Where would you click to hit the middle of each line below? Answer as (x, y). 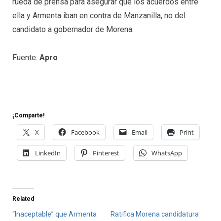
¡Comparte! (28, 115)
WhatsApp (167, 153)
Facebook (85, 132)
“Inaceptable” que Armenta (55, 214)
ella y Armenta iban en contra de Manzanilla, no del (99, 15)
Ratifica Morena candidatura (155, 214)
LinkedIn (48, 153)
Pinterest (106, 153)
